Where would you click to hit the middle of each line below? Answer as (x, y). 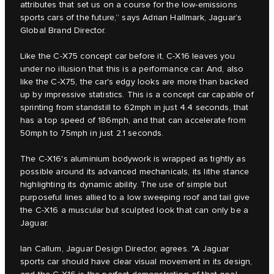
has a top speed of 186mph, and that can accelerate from (133, 121)
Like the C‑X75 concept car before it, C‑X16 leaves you (128, 57)
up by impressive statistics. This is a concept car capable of (137, 95)
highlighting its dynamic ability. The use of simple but (124, 185)
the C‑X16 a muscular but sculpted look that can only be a (135, 211)
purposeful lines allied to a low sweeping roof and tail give (135, 198)
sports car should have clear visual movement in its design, (136, 262)
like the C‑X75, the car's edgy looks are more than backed (135, 82)
